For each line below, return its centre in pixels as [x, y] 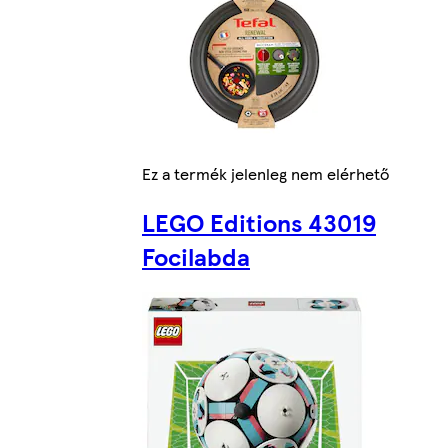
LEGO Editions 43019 [259, 221]
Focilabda [196, 255]
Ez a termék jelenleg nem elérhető [265, 173]
